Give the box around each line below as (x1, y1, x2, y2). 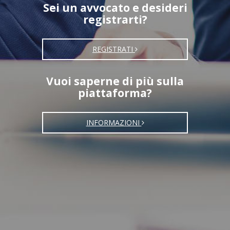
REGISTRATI (92, 44, 135, 54)
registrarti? (83, 12, 147, 27)
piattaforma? (78, 85, 152, 100)
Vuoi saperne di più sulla (46, 73, 184, 88)
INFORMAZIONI (86, 117, 142, 127)
